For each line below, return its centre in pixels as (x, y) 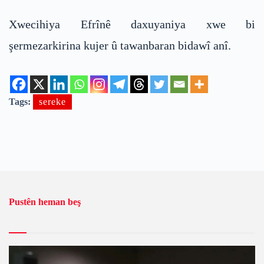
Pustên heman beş (45, 202)
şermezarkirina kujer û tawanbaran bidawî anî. (120, 46)
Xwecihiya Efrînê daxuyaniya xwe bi (132, 24)
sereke (52, 102)
